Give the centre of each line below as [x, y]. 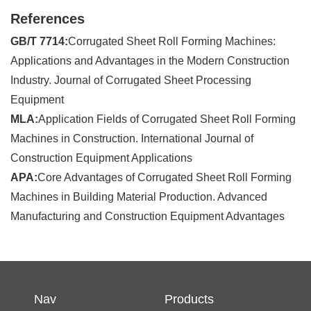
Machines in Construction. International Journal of [132, 139]
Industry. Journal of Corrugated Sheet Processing [131, 81]
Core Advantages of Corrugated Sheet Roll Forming [165, 178]
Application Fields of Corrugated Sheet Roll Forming [167, 119]
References [48, 19]
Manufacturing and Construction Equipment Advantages [148, 217]
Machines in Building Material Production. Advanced [139, 197]
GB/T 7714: [39, 42]
